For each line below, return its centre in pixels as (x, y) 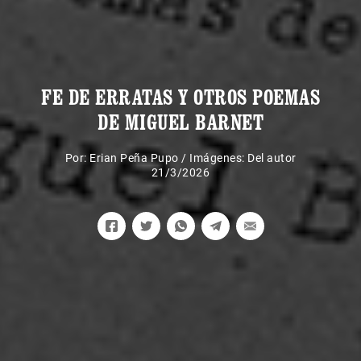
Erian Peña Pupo (134, 158)
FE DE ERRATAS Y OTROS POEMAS (180, 97)
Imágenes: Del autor (243, 158)
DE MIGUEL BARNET (180, 122)
